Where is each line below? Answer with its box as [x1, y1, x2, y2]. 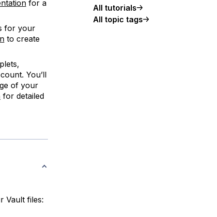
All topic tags [93, 15, 143, 24]
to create [4, 33, 40, 44]
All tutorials [93, 3, 137, 13]
